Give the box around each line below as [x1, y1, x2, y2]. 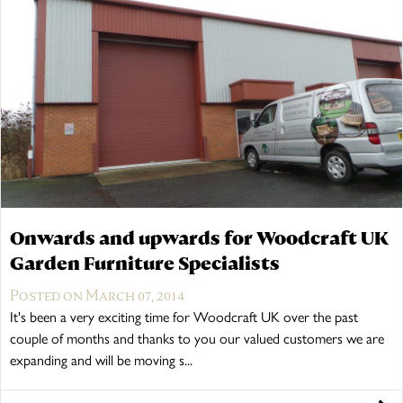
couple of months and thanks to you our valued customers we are [10, 329, 384, 347]
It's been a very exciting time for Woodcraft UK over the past [10, 308, 358, 326]
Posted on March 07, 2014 [10, 285, 184, 305]
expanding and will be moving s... [10, 351, 193, 369]
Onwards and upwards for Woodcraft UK [10, 226, 389, 250]
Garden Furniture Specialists [10, 251, 280, 275]
